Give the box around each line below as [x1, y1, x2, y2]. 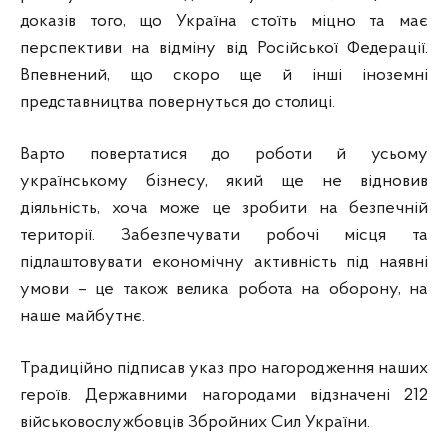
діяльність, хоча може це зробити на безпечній [20, 198, 428, 218]
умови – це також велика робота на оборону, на [20, 279, 428, 299]
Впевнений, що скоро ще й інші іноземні [20, 65, 428, 85]
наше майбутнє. [20, 306, 145, 326]
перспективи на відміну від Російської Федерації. [20, 38, 428, 58]
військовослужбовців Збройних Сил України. [20, 412, 370, 432]
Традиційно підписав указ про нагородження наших [20, 358, 428, 378]
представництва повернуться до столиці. [20, 92, 335, 112]
